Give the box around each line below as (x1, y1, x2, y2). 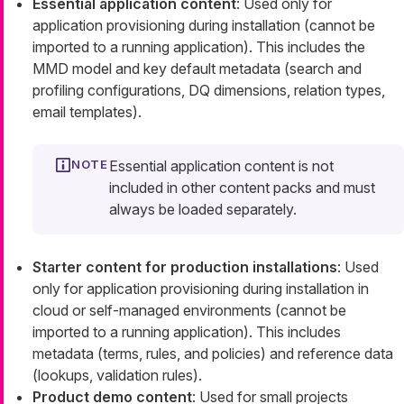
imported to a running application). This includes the (32, 38, 365, 57)
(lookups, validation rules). (32, 366, 202, 385)
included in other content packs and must (109, 179, 375, 197)
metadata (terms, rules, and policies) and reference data (32, 344, 393, 363)
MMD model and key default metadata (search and (32, 60, 362, 78)
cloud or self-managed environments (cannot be (32, 301, 346, 320)
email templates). (32, 103, 142, 122)
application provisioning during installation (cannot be (32, 16, 375, 35)
